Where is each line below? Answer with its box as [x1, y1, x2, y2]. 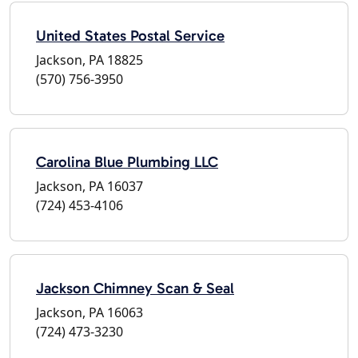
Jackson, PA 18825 [36, 50, 143, 69]
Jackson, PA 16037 [36, 177, 143, 195]
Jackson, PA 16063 [36, 303, 143, 321]
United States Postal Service [36, 26, 225, 45]
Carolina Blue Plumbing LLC [36, 152, 218, 171]
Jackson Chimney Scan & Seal [36, 278, 234, 297]
